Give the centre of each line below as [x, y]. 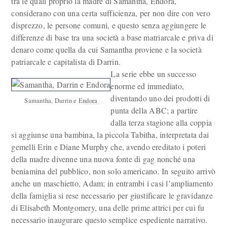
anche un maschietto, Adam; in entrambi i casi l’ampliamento [112, 183]
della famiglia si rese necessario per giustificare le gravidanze [112, 195]
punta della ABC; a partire [154, 110]
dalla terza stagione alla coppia [161, 122]
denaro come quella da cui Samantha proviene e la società [106, 49]
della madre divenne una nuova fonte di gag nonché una [103, 159]
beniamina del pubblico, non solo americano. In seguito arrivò [113, 171]
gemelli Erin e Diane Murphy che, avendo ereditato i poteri [109, 147]
